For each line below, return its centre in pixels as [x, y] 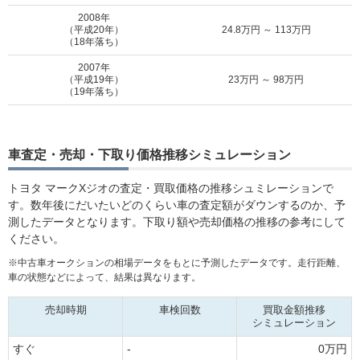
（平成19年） [94, 80]
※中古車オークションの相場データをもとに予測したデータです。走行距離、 [177, 263]
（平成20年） [94, 30]
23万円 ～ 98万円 [266, 80]
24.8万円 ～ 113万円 [266, 30]
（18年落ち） [94, 42]
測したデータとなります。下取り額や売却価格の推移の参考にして [177, 222]
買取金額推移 [294, 310]
